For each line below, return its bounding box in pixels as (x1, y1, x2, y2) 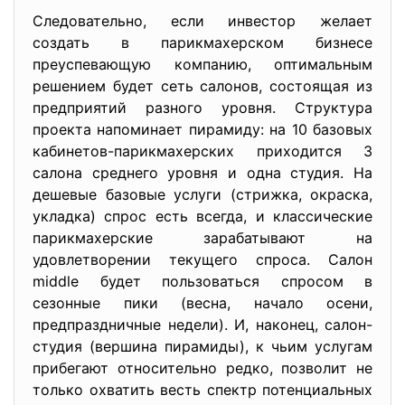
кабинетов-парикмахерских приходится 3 (33, 142, 372, 160)
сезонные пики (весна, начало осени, (33, 294, 372, 312)
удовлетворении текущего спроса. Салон (33, 250, 372, 268)
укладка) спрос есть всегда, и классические (33, 207, 372, 225)
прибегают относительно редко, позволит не (33, 359, 372, 377)
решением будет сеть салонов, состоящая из (33, 77, 372, 95)
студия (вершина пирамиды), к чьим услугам (33, 337, 372, 355)
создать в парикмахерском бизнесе (33, 33, 372, 52)
